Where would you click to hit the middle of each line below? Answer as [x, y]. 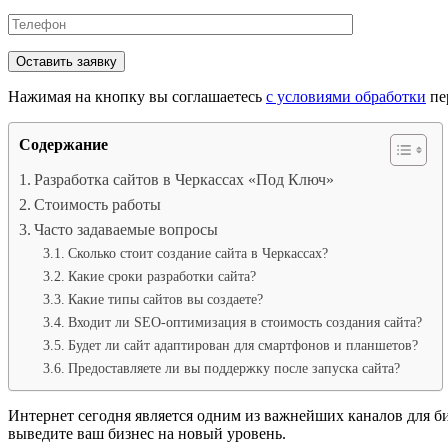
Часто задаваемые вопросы [126, 230]
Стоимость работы [98, 205]
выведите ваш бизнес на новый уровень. [147, 434]
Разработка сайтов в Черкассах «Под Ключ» [184, 180]
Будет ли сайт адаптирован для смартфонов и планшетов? [242, 345]
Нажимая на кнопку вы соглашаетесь [137, 97]
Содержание [63, 145]
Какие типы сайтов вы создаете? [165, 299]
